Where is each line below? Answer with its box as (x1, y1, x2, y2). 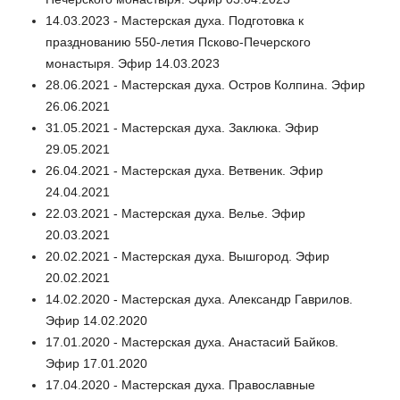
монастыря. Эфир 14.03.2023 (46, 56, 220, 71)
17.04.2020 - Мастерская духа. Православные (46, 378, 315, 393)
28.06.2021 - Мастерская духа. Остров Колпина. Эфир (46, 78, 365, 93)
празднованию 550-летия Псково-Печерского (46, 35, 311, 50)
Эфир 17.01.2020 (46, 356, 147, 371)
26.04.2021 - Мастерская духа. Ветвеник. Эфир (46, 163, 323, 179)
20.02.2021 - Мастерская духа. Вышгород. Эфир (46, 249, 329, 264)
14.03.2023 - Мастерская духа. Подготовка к (46, 13, 304, 29)
